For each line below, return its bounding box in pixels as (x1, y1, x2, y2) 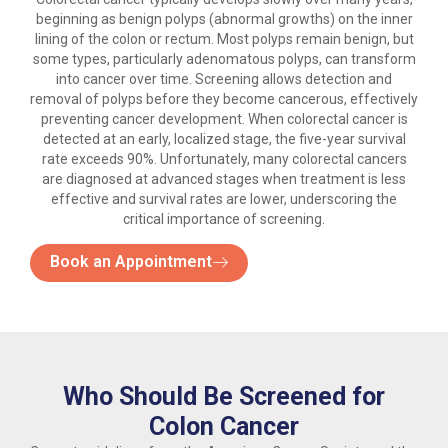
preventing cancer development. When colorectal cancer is (40, 111, 408, 128)
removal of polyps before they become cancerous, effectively (30, 91, 418, 108)
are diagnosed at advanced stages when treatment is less (42, 171, 406, 188)
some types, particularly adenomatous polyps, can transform (32, 51, 416, 68)
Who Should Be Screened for (63, 381, 385, 411)
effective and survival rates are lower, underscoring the (51, 191, 397, 208)
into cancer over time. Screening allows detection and (56, 71, 392, 88)
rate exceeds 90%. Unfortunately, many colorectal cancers (41, 151, 407, 168)
